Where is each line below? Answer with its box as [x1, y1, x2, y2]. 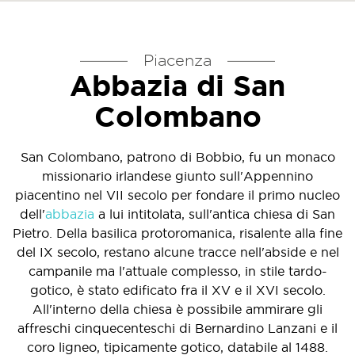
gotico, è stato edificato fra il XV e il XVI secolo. [29, 283, 326, 297]
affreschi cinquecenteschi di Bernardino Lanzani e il [17, 321, 338, 335]
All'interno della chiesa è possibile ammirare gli [32, 302, 323, 316]
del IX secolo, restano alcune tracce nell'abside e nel [16, 245, 339, 259]
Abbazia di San [70, 69, 285, 101]
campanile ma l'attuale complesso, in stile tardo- [28, 264, 327, 278]
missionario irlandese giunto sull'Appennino [42, 169, 313, 183]
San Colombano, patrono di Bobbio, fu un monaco [20, 150, 335, 164]
